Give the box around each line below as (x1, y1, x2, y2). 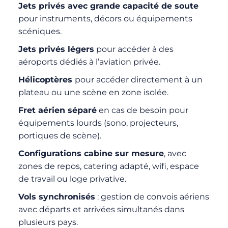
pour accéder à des (94, 44, 174, 54)
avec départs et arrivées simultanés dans (18, 204, 184, 214)
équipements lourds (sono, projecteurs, (18, 118, 178, 128)
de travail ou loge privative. (18, 174, 126, 184)
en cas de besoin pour (96, 105, 188, 115)
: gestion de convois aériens (95, 191, 209, 202)
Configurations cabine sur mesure (18, 148, 164, 158)
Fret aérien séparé (18, 105, 97, 115)
